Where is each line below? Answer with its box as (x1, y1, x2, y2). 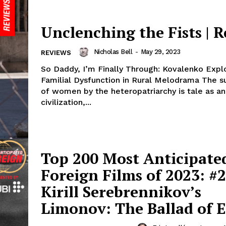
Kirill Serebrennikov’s (41, 181, 201, 202)
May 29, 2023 (140, 48, 181, 56)
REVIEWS (41, 49, 71, 57)
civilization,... (41, 97, 91, 107)
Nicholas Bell (93, 48, 132, 56)
